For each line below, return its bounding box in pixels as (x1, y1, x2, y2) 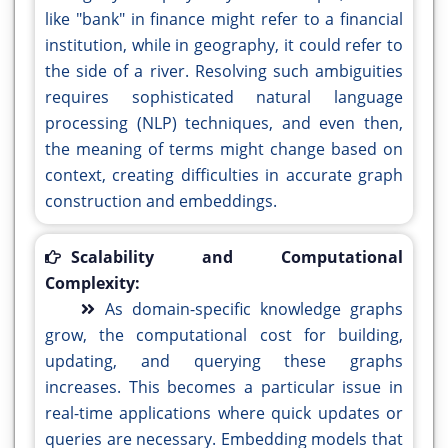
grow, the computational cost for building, (45, 324, 403, 347)
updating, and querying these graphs (45, 350, 403, 373)
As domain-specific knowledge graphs (105, 298, 403, 321)
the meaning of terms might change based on (45, 138, 403, 161)
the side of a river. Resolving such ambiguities (45, 60, 403, 83)
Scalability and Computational (71, 246, 403, 269)
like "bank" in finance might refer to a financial (45, 8, 403, 31)
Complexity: (45, 272, 140, 295)
